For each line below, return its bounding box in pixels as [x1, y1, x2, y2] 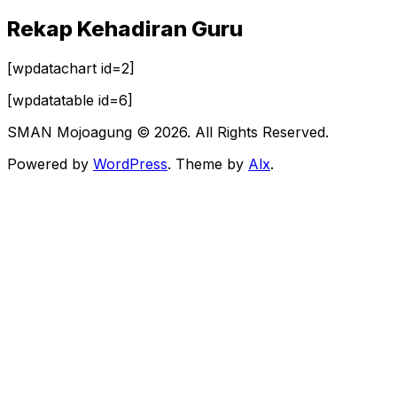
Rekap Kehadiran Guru [7, 15, 243, 42]
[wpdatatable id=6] [7, 90, 133, 109]
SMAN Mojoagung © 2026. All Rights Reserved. [7, 122, 329, 141]
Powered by [7, 154, 93, 173]
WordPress [93, 154, 167, 173]
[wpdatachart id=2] [7, 58, 135, 77]
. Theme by [167, 154, 248, 173]
